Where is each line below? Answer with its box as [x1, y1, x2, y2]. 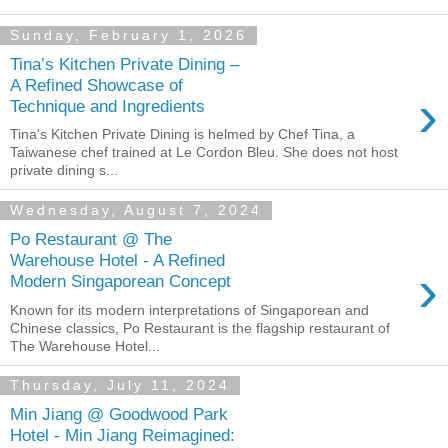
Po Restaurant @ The [10, 228, 172, 249]
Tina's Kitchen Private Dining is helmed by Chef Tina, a [10, 126, 355, 143]
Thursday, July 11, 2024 [10, 377, 230, 394]
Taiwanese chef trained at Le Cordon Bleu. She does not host [10, 144, 398, 161]
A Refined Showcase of [10, 74, 183, 95]
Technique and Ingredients [10, 95, 205, 116]
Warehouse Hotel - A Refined [10, 249, 225, 270]
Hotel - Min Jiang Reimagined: [10, 425, 235, 446]
